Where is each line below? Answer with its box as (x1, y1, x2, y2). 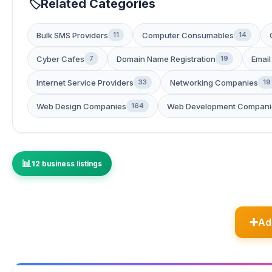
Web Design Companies (36, 101, 126, 111)
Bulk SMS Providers (36, 30, 108, 40)
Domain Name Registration (117, 53, 216, 64)
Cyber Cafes (36, 53, 84, 64)
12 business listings (32, 159, 102, 168)
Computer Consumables (142, 30, 234, 40)
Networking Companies (170, 77, 258, 87)
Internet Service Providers (36, 77, 134, 87)
